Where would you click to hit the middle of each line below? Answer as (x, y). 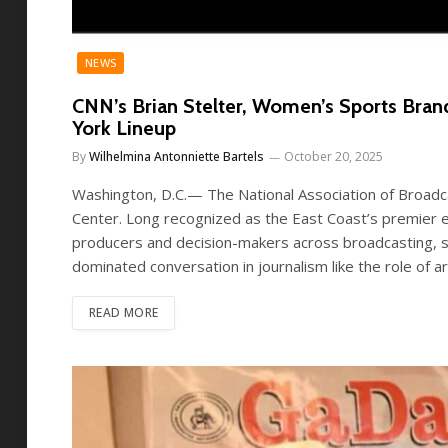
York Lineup (124, 128)
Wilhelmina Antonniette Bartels (176, 156)
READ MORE (124, 312)
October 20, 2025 (333, 156)
